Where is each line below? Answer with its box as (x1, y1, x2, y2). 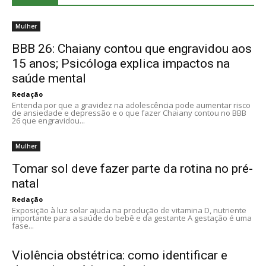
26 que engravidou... (12, 115, 85, 126)
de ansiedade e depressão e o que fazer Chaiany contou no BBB (12, 107, 246, 118)
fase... (12, 220, 34, 231)
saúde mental (12, 71, 86, 85)
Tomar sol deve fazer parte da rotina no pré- (12, 161, 253, 176)
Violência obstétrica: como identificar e (12, 248, 227, 262)
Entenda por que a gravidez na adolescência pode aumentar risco (12, 100, 251, 110)
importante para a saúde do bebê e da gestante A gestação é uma (12, 213, 252, 223)
